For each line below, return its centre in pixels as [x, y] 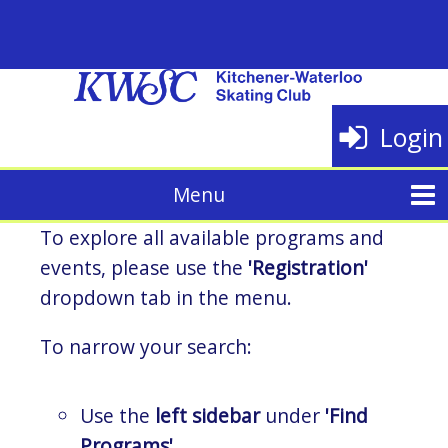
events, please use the [144, 268]
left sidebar [207, 415]
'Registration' [308, 268]
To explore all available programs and [212, 238]
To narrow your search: [146, 347]
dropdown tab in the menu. [166, 298]
